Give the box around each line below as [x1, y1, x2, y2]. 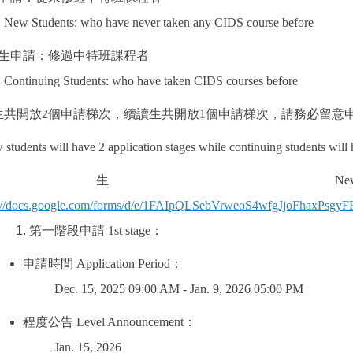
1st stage [105, 224, 151, 238]
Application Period [73, 257, 171, 271]
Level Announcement [73, 315, 184, 329]
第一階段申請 [29, 224, 106, 238]
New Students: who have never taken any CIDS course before [4, 16, 314, 30]
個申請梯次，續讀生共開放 [48, 107, 200, 121]
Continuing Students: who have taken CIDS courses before [4, 74, 299, 88]
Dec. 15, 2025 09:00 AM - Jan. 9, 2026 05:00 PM [54, 282, 304, 296]
